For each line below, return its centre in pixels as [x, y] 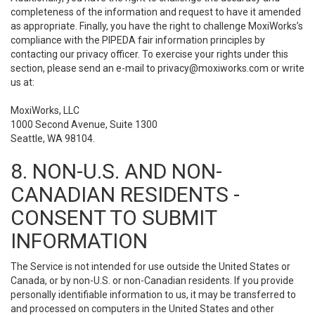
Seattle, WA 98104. [53, 139]
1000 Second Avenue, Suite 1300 [84, 124]
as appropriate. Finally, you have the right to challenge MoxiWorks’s [157, 26]
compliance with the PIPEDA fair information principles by [138, 40]
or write [287, 68]
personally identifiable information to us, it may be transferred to [153, 295]
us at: [22, 82]
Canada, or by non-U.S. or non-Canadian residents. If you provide [152, 281]
